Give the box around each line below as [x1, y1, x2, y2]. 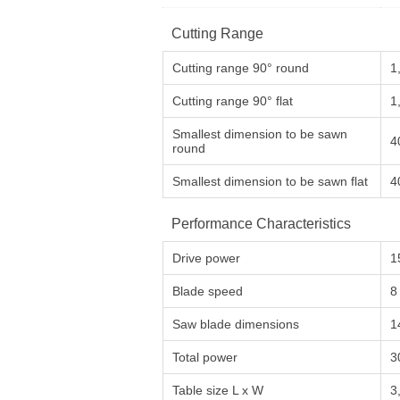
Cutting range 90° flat [172, 93, 293, 108]
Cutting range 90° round [172, 60, 309, 75]
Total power [172, 349, 237, 364]
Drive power [172, 250, 240, 265]
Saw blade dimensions [172, 316, 299, 331]
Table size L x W [172, 382, 263, 397]
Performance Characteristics [171, 215, 351, 231]
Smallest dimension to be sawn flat [172, 173, 368, 188]
